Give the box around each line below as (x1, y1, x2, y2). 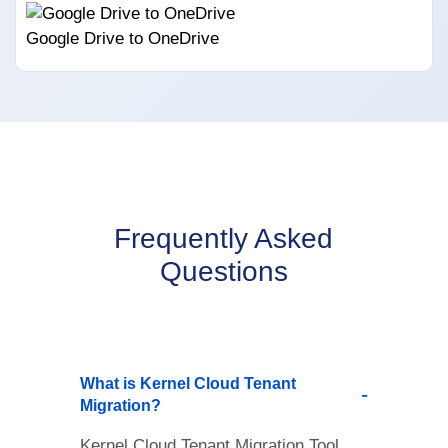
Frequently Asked (114, 222, 334, 254)
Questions (159, 255, 288, 287)
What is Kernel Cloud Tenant (79, 374, 296, 392)
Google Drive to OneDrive (26, 28, 219, 48)
